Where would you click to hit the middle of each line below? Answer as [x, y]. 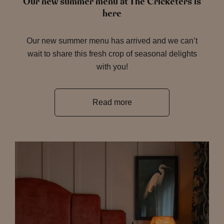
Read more [112, 102]
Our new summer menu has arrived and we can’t [112, 41]
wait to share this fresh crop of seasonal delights [112, 54]
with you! [112, 67]
